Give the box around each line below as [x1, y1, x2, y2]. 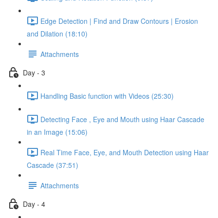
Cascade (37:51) [27, 160, 78, 170]
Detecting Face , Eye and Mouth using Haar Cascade [40, 114, 204, 124]
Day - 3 [23, 67, 45, 77]
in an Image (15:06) [27, 127, 88, 137]
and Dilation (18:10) [27, 29, 88, 38]
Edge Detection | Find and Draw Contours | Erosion [40, 16, 198, 26]
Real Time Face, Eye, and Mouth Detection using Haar [40, 147, 209, 157]
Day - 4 [23, 199, 45, 209]
